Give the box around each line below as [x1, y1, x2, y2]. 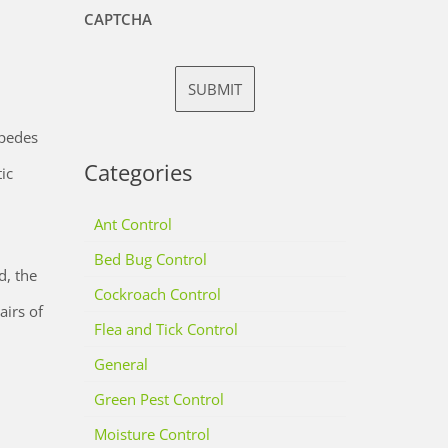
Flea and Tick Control [93, 319, 238, 340]
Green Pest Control [93, 389, 224, 410]
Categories [83, 157, 192, 188]
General [93, 354, 148, 375]
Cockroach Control [93, 284, 221, 305]
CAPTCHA [83, 9, 152, 30]
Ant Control [93, 214, 172, 235]
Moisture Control [93, 424, 210, 445]
